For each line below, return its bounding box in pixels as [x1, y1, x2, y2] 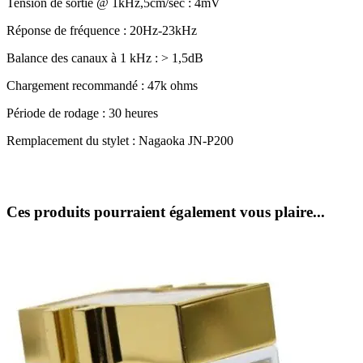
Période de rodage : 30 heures [6, 105, 158, 120]
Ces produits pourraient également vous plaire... [6, 203, 325, 221]
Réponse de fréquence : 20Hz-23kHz [6, 23, 197, 37]
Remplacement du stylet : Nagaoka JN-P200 [6, 133, 233, 147]
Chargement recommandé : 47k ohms [6, 78, 198, 92]
